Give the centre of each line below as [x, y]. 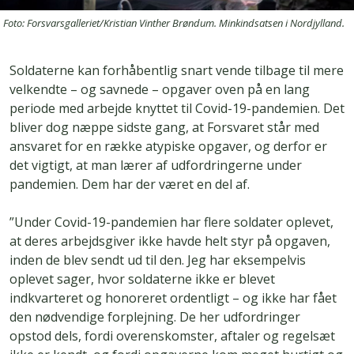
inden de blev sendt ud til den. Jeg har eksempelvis [158, 260]
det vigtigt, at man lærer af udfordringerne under [156, 166]
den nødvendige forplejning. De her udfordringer [155, 317]
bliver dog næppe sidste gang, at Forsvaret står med [164, 128]
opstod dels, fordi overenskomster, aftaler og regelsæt [172, 336]
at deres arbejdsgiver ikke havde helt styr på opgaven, [170, 241]
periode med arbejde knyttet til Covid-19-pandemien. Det [177, 109]
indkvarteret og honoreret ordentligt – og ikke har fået [173, 298]
